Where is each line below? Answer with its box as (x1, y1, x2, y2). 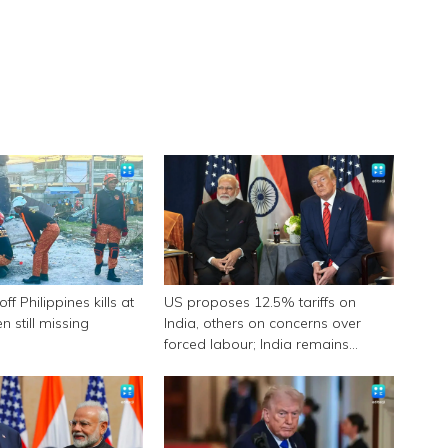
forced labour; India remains (163, 335, 349, 353)
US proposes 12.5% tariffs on (163, 293, 356, 311)
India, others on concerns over (163, 314, 361, 332)
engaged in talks (163, 356, 273, 374)
